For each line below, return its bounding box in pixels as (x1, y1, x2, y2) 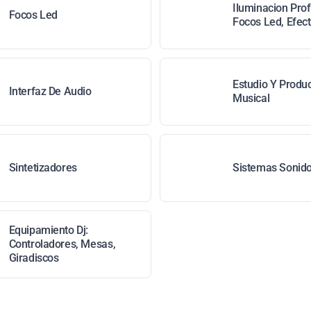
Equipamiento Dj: (8, 224, 89, 237)
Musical (233, 92, 270, 105)
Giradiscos (8, 251, 59, 264)
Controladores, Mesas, (8, 237, 116, 251)
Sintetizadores (8, 161, 77, 174)
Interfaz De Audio (8, 85, 92, 98)
